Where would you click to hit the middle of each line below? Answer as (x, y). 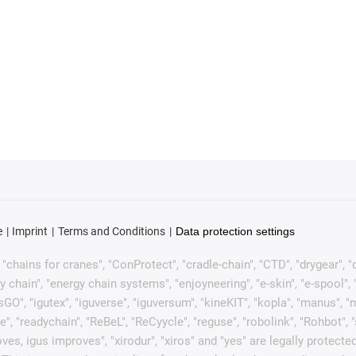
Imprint (30, 232)
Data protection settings (235, 232)
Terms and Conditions (111, 232)
